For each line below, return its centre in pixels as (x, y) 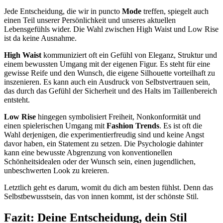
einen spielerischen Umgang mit (55, 126)
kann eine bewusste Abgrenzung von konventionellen (88, 153)
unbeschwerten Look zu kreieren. (56, 170)
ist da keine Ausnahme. (40, 38)
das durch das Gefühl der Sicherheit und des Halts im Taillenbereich (111, 91)
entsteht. (17, 100)
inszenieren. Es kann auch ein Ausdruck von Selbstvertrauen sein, (107, 82)
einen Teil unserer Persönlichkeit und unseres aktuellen (90, 20)
